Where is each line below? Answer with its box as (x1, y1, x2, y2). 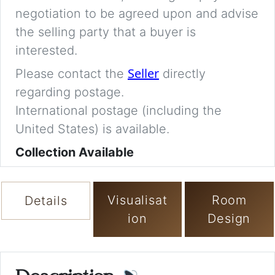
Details (24, 193, 68, 208)
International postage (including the (15, 103, 222, 118)
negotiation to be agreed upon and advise (15, 6, 258, 21)
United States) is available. (15, 121, 169, 136)
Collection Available (15, 144, 134, 160)
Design (207, 211, 251, 226)
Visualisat (107, 192, 168, 207)
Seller (128, 64, 159, 82)
